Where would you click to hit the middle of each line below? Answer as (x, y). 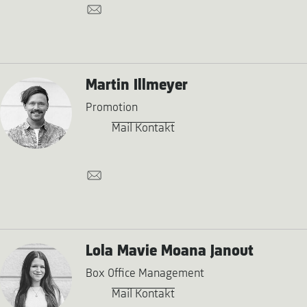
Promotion (111, 108)
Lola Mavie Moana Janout (169, 251)
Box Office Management (145, 273)
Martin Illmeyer (136, 85)
